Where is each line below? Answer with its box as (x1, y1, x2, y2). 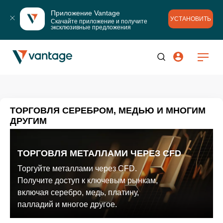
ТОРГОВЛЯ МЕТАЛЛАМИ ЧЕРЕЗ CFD (17, 148, 181, 158)
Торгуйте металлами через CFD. (17, 164, 137, 173)
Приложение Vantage (51, 8, 120, 17)
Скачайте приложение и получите (51, 17, 147, 25)
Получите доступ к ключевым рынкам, (17, 176, 158, 185)
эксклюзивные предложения (51, 23, 131, 31)
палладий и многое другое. (17, 200, 117, 209)
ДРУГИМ (10, 116, 47, 126)
